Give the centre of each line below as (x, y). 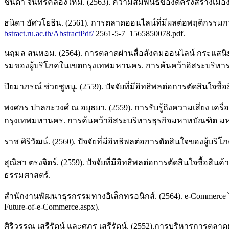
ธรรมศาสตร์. (27, 175)
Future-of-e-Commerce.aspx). (52, 207)
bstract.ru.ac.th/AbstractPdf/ (49, 34)
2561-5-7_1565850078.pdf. (139, 34)
